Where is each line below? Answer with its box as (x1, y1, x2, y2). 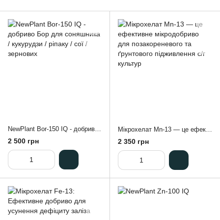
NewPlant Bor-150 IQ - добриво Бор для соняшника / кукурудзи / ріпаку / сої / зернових (95, 125, 101, 133)
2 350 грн (118, 137, 149, 145)
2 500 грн (8, 137, 39, 145)
